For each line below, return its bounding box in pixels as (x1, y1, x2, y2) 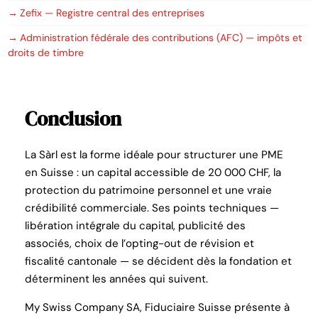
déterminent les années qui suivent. (25, 272, 209, 287)
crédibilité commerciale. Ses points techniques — (25, 201, 280, 216)
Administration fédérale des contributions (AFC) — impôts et (20, 31, 303, 44)
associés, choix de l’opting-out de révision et (25, 236, 255, 251)
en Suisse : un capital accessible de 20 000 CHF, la (25, 165, 282, 180)
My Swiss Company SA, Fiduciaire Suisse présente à (25, 300, 290, 315)
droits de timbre (8, 45, 84, 59)
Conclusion (25, 105, 122, 133)
